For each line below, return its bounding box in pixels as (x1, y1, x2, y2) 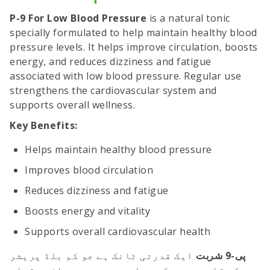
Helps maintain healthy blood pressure (25, 143, 212, 157)
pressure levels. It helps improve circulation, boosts (10, 40, 258, 54)
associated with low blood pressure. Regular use (10, 69, 242, 83)
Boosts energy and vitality (25, 204, 150, 218)
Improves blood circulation (25, 163, 153, 177)
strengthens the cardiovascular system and (10, 84, 217, 98)
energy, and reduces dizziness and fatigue (10, 55, 212, 69)
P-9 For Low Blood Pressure (10, 11, 149, 25)
